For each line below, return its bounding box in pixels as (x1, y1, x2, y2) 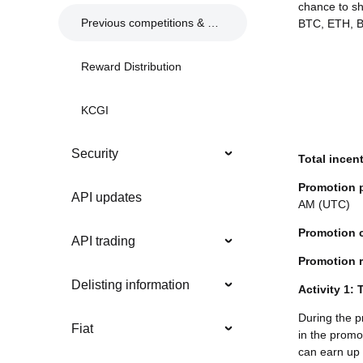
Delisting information (71, 278, 190, 293)
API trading (71, 234, 135, 249)
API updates (71, 190, 142, 205)
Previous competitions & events (81, 16, 207, 30)
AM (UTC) (298, 198, 350, 211)
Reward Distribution (81, 60, 181, 74)
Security (71, 147, 118, 161)
